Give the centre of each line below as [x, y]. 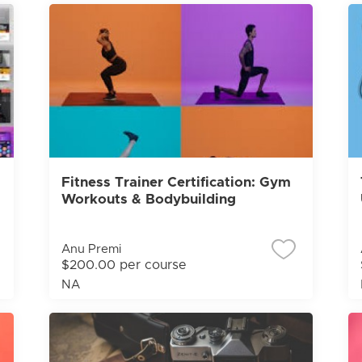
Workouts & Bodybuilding [148, 199]
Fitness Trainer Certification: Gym [176, 182]
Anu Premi [91, 249]
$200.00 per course [124, 265]
